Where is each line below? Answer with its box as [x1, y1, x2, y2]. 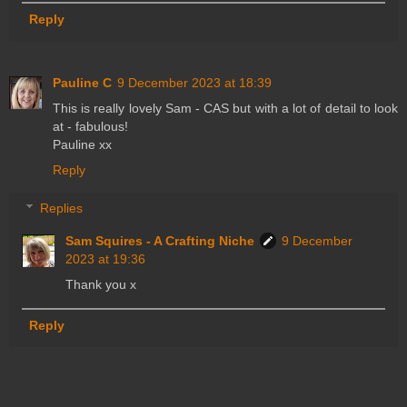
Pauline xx [53, 137, 112, 153]
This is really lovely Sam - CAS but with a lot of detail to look [53, 101, 398, 116]
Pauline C [53, 75, 112, 91]
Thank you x [65, 276, 137, 292]
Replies [40, 200, 84, 215]
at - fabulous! [53, 119, 128, 134]
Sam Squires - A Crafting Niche [65, 233, 255, 248]
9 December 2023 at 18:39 [117, 75, 272, 91]
